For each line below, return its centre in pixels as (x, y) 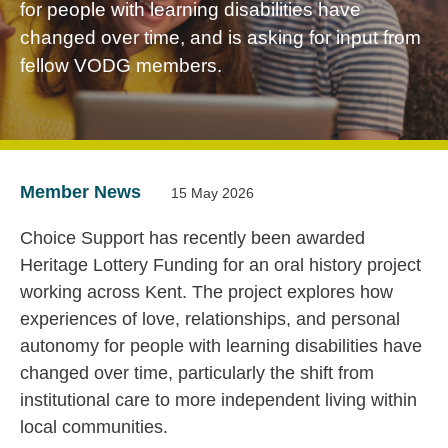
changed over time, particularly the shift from (197, 373)
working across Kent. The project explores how (206, 292)
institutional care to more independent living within (218, 400)
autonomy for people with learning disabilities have (221, 346)
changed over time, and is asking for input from (220, 38)
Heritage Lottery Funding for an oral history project (220, 265)
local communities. (94, 427)
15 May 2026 (212, 192)
